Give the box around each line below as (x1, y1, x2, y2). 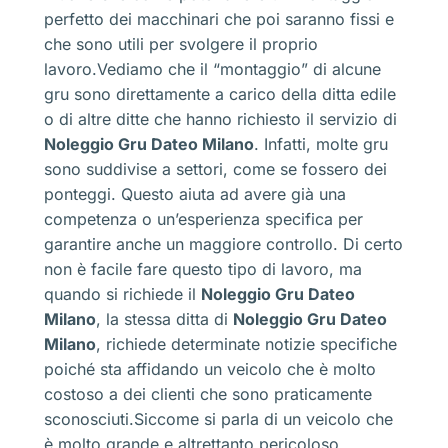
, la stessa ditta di (96, 308, 233, 329)
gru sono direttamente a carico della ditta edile (44, 83, 396, 104)
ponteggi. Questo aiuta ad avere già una (44, 183, 346, 204)
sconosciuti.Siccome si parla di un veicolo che (44, 408, 393, 429)
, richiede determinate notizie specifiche (96, 333, 397, 354)
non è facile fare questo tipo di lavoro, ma (44, 258, 362, 279)
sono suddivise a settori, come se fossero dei (44, 158, 387, 179)
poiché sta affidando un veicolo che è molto (44, 358, 376, 379)
